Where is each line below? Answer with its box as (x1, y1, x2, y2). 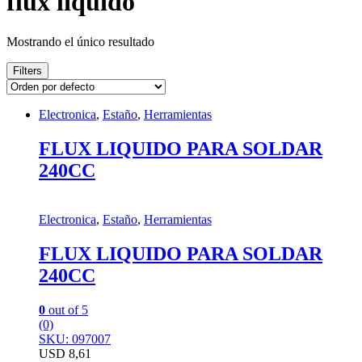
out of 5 (45, 302, 88, 317)
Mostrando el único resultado (6, 34, 154, 48)
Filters (13, 64, 42, 77)
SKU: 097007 (39, 331, 111, 346)
